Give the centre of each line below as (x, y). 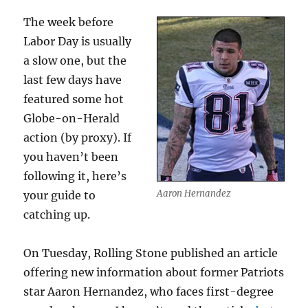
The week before (69, 22)
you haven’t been (71, 157)
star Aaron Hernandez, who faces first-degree (149, 292)
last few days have (73, 80)
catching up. (57, 215)
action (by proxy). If (78, 138)
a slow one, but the (75, 61)
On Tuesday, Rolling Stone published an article (151, 253)
